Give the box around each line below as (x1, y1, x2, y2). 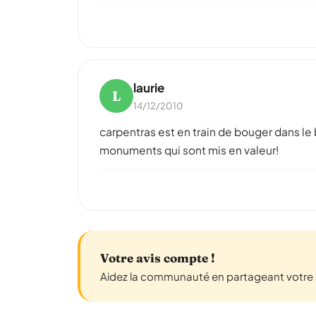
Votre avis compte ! (100, 250, 215, 265)
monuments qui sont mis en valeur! (99, 143, 279, 157)
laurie (133, 80, 164, 95)
